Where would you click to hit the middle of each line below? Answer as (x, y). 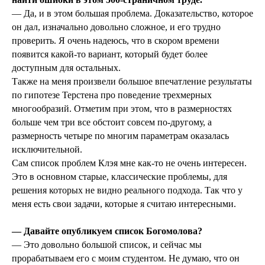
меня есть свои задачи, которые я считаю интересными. (124, 204)
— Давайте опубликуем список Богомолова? (107, 231)
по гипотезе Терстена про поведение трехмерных (112, 95)
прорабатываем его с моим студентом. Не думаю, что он (126, 258)
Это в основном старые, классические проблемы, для (119, 177)
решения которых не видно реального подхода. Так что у (127, 190)
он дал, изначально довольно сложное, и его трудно (116, 27)
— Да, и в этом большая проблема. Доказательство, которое (132, 14)
